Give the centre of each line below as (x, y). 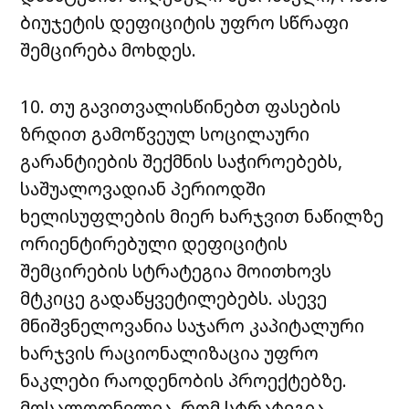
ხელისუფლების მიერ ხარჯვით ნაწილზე (202, 215)
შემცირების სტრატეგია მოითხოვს (176, 270)
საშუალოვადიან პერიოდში (143, 188)
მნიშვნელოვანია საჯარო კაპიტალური (193, 325)
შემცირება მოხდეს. (109, 49)
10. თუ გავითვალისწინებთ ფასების (181, 106)
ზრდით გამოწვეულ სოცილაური (165, 133)
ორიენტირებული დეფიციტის (154, 243)
